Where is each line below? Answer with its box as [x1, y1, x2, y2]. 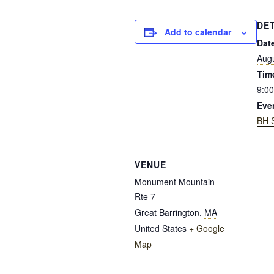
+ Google [189, 222, 224, 234]
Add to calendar [165, 26, 231, 38]
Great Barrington [135, 206, 199, 218]
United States [135, 222, 187, 234]
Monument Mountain [135, 176, 215, 188]
